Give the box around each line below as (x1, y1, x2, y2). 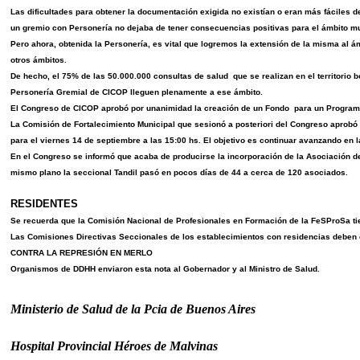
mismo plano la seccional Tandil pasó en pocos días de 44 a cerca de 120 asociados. (10, 167, 348, 177)
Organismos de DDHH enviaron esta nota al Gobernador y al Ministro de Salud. (10, 264, 320, 273)
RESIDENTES (10, 197, 78, 210)
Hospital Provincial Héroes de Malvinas (10, 338, 218, 353)
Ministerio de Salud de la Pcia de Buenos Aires (10, 301, 256, 316)
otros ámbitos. (10, 55, 67, 64)
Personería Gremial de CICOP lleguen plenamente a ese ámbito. (10, 87, 263, 96)
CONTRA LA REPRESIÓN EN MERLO (10, 247, 153, 257)
